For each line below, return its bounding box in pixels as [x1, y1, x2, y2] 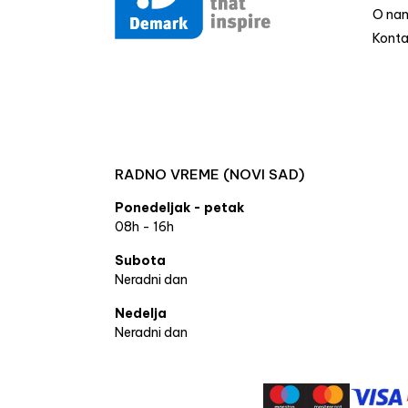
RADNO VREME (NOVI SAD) [115, 166, 305, 183]
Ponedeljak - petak [115, 199, 244, 216]
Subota [115, 252, 166, 269]
